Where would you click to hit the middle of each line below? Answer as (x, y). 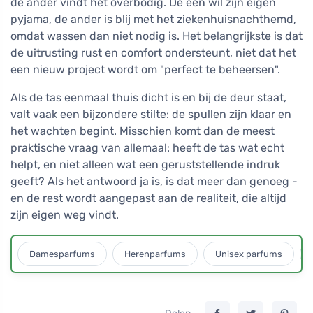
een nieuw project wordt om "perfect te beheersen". (145, 70)
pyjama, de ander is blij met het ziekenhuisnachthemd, (153, 20)
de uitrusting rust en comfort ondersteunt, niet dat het (153, 53)
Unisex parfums (249, 254)
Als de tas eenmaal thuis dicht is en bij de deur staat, (148, 98)
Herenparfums (155, 254)
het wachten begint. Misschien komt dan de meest (143, 131)
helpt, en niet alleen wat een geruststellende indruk (145, 165)
